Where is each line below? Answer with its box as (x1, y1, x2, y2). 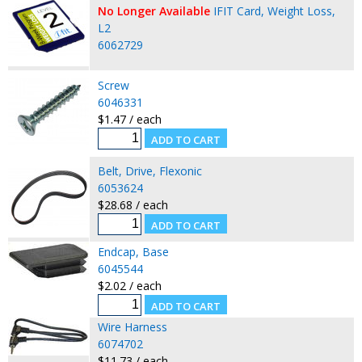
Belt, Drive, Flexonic (97, 162, 202, 179)
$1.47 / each (97, 111, 162, 127)
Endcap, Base (97, 243, 169, 259)
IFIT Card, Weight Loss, (213, 2, 335, 19)
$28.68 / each (97, 196, 168, 213)
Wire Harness (97, 318, 167, 335)
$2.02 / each (97, 277, 162, 293)
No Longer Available (97, 2, 210, 19)
